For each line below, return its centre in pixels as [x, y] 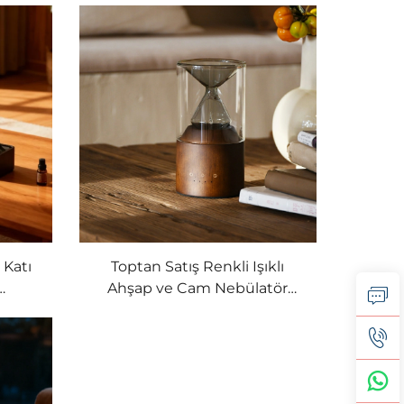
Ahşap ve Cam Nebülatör [198, 289]
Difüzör [197, 310]
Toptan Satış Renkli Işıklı [198, 267]
